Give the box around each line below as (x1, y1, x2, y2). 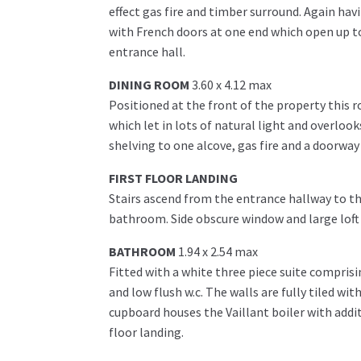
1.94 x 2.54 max (177, 243, 258, 260)
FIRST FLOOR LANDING (108, 170, 238, 187)
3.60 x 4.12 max (191, 77, 272, 93)
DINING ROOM (108, 77, 189, 93)
